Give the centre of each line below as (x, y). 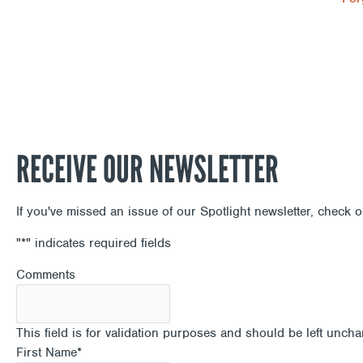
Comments (46, 275)
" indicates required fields (98, 243)
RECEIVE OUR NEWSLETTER (147, 169)
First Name (47, 352)
